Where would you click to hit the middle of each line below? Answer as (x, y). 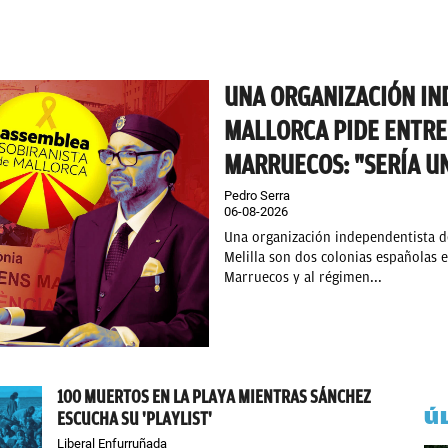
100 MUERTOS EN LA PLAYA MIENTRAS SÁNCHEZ (214, 397)
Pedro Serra (257, 195)
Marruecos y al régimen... (303, 277)
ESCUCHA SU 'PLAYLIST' (135, 419)
